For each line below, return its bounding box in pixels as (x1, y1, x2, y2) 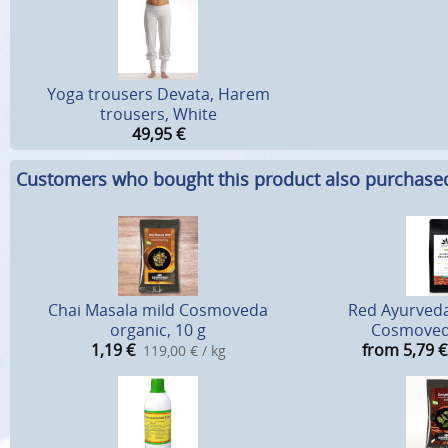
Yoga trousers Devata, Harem (46, 82, 270, 105)
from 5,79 (362, 338, 434, 361)
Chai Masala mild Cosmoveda (48, 298, 268, 321)
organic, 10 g (110, 318, 206, 341)
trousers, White (99, 102, 217, 125)
